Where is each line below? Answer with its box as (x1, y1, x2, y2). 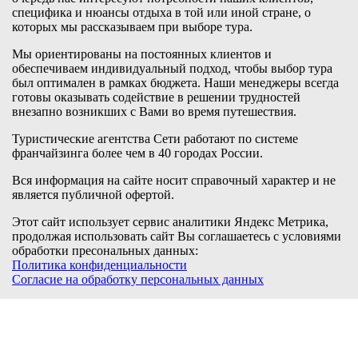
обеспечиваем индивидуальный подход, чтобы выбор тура (12, 62, 332, 76)
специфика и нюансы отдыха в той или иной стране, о (12, 6, 311, 20)
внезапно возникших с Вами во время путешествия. (12, 105, 296, 119)
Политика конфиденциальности (12, 258, 187, 272)
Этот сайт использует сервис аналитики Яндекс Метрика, (12, 215, 328, 229)
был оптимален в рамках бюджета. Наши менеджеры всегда (12, 76, 339, 90)
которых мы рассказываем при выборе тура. (12, 20, 253, 34)
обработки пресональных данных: (12, 244, 198, 258)
